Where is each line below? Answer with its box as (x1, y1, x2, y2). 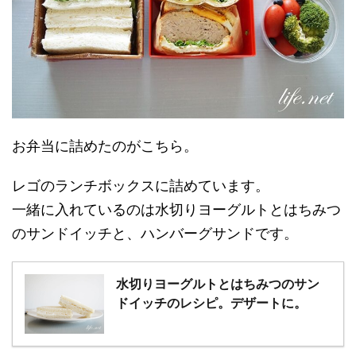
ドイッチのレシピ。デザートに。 (116, 294, 307, 311)
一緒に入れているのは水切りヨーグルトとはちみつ (12, 200, 341, 218)
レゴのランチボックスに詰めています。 (12, 176, 269, 194)
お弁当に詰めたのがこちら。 (12, 137, 198, 154)
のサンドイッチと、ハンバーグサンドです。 (12, 224, 298, 242)
